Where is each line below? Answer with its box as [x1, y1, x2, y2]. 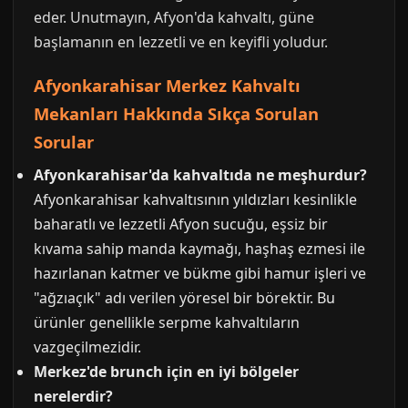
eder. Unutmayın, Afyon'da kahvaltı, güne [34, 7, 314, 27]
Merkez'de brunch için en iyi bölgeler [34, 362, 299, 382]
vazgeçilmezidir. [34, 337, 141, 357]
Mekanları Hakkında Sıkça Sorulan [34, 102, 319, 125]
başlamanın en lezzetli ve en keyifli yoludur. [34, 32, 328, 52]
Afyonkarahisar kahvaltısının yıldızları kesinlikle [34, 189, 357, 209]
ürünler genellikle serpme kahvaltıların [34, 312, 300, 332]
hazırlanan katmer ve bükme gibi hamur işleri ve [34, 263, 366, 283]
